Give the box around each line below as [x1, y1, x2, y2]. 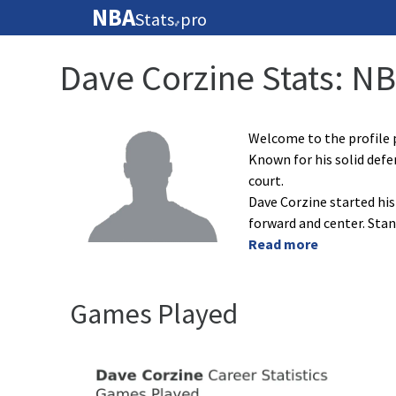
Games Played [70, 296, 239, 331]
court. [247, 171, 284, 189]
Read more [247, 235, 318, 253]
